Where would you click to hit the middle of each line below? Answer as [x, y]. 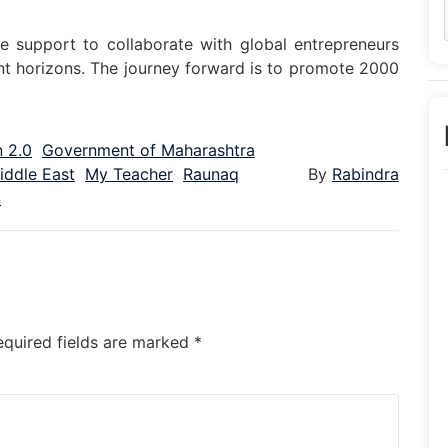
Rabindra [365, 173]
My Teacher [129, 173]
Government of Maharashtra [148, 149]
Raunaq [211, 173]
